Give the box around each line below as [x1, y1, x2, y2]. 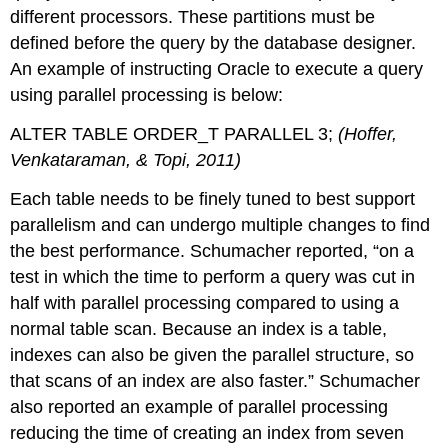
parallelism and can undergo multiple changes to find [10, 214, 431, 235]
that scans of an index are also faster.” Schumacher [10, 370, 421, 391]
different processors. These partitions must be [10, 7, 376, 28]
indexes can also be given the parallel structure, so [10, 344, 415, 365]
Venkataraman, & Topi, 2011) [10, 150, 247, 171]
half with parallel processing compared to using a [10, 292, 400, 313]
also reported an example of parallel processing [10, 396, 389, 417]
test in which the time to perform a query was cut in [10, 266, 416, 287]
